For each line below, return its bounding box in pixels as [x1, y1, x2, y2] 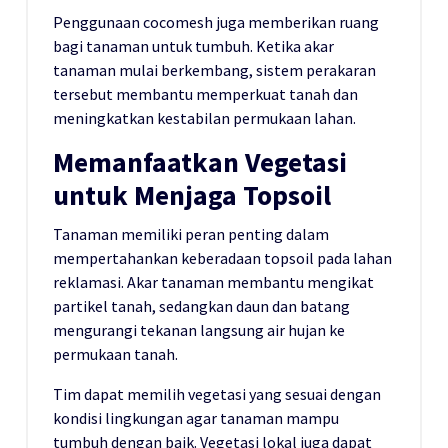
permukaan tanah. [53, 344, 178, 365]
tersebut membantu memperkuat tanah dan [53, 84, 358, 105]
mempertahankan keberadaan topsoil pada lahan [53, 248, 392, 269]
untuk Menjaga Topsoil [53, 178, 331, 214]
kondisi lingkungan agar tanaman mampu [53, 408, 339, 429]
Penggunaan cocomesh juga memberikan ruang [53, 12, 379, 33]
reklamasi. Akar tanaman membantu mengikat [53, 272, 374, 293]
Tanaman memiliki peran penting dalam [53, 224, 329, 245]
